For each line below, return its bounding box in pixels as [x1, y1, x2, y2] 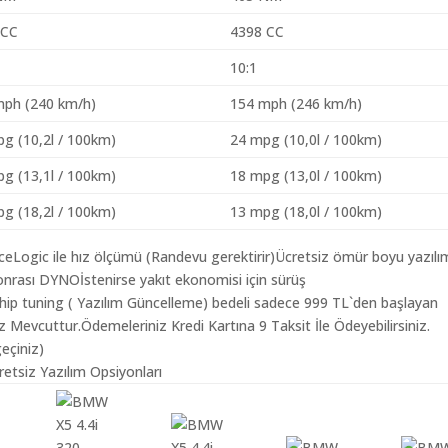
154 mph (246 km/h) [230, 94, 363, 113]
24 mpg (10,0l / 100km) [230, 130, 383, 149]
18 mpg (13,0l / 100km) [230, 166, 383, 185]
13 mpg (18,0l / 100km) [230, 202, 383, 221]
